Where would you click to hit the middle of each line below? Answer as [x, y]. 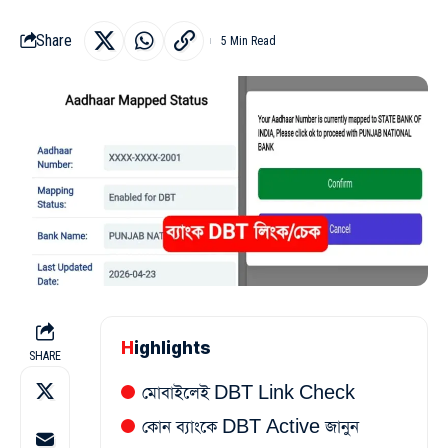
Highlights [172, 348]
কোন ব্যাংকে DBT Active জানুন [250, 428]
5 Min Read [248, 40]
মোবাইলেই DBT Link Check [248, 394]
